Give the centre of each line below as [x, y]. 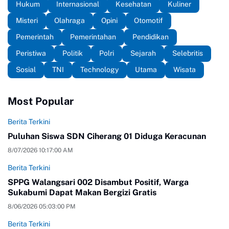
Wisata [185, 70]
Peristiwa [31, 53]
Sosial [26, 70]
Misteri [27, 21]
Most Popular [41, 101]
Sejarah [143, 53]
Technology [99, 70]
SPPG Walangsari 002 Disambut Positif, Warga [98, 182]
